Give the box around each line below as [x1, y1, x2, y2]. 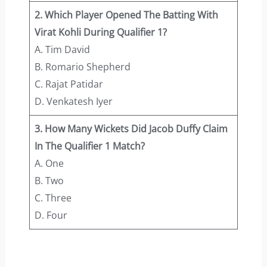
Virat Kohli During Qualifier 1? [34, 26, 167, 39]
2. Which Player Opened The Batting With [34, 8, 218, 22]
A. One [34, 157, 64, 170]
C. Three [34, 191, 72, 205]
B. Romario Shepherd [34, 60, 131, 74]
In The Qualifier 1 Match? [34, 139, 145, 153]
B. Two [34, 174, 64, 188]
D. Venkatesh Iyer [34, 95, 113, 108]
